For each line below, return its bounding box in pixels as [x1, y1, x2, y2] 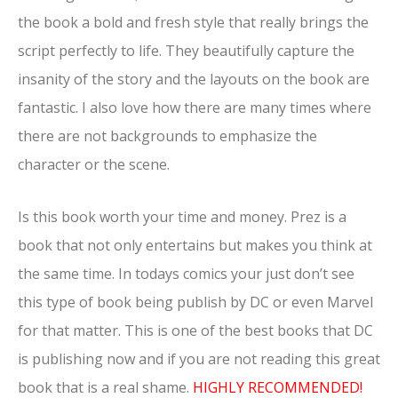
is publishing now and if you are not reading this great [18, 348, 380, 369]
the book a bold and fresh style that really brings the [18, 12, 369, 32]
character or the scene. [18, 154, 170, 174]
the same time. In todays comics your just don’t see [18, 263, 354, 283]
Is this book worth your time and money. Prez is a [18, 206, 346, 227]
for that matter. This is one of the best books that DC [18, 320, 373, 340]
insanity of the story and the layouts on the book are [18, 68, 370, 89]
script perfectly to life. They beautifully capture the [18, 40, 354, 60]
